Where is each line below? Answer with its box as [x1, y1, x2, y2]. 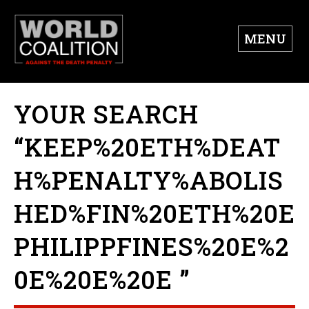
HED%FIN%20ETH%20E [14, 197, 295, 230]
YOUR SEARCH [14, 97, 199, 131]
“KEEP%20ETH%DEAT [14, 130, 281, 164]
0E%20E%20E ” [14, 263, 190, 297]
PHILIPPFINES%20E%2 [14, 230, 289, 263]
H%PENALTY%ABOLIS [14, 163, 283, 197]
